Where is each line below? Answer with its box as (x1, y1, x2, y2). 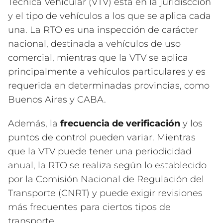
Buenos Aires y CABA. (8, 94, 106, 105)
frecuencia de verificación (60, 118, 180, 129)
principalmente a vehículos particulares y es (8, 66, 206, 77)
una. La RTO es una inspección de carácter (8, 24, 198, 35)
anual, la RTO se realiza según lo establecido (8, 160, 207, 171)
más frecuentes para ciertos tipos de (8, 202, 171, 213)
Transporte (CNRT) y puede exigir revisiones (8, 188, 203, 199)
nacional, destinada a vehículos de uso (8, 38, 181, 49)
